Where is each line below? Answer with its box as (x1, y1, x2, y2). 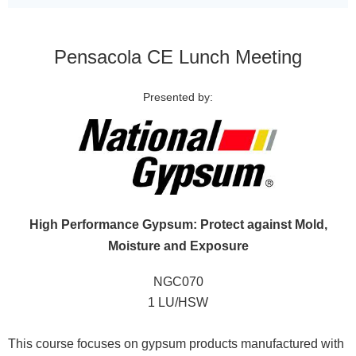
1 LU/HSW (148, 296, 208, 310)
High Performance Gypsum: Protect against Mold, (29, 218, 327, 232)
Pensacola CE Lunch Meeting (54, 46, 302, 68)
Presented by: (143, 91, 213, 104)
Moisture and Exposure (107, 239, 249, 253)
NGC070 (153, 275, 203, 289)
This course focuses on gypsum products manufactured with (8, 337, 344, 351)
